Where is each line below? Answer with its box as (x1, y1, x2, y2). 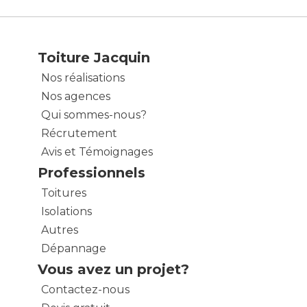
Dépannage (41, 241, 106, 255)
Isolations (41, 204, 92, 218)
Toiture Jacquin (38, 49, 150, 66)
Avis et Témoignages (41, 145, 153, 158)
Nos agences (41, 89, 110, 103)
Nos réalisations (41, 71, 125, 84)
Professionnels (38, 164, 145, 181)
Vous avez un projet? (38, 260, 189, 278)
